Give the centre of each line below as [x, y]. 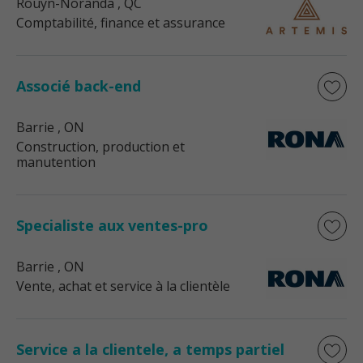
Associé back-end [79, 86]
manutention [56, 162]
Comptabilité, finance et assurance [121, 23]
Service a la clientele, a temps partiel [150, 349]
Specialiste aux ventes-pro [112, 225]
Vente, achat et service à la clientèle [123, 286]
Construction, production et [100, 147]
